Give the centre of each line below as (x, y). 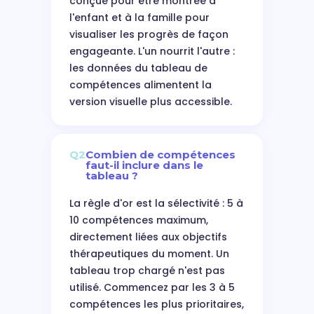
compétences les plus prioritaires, (156, 304)
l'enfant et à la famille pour (139, 18)
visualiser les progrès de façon (149, 34)
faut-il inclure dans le (144, 165)
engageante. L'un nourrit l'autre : (152, 51)
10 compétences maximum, (138, 220)
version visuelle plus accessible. (150, 102)
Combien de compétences (160, 155)
